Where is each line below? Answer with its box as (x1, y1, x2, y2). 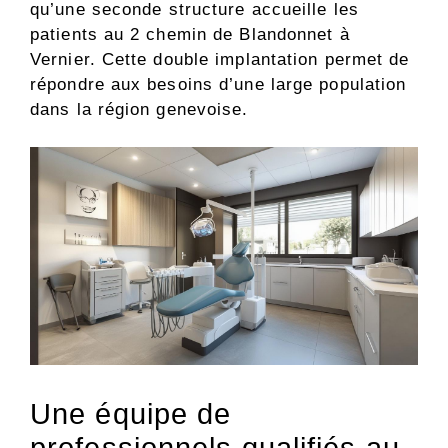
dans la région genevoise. (30, 99, 249, 119)
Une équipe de (30, 398, 232, 431)
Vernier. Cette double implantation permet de (30, 49, 410, 69)
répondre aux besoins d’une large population (30, 74, 407, 94)
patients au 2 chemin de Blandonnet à (30, 24, 350, 44)
